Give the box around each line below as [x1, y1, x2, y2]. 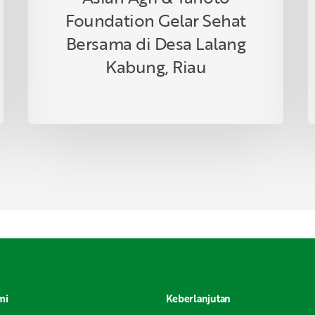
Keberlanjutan [165, 291, 231, 306]
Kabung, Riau [105, 53, 207, 79]
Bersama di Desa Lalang [65, 30, 246, 56]
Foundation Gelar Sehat [65, 7, 246, 32]
